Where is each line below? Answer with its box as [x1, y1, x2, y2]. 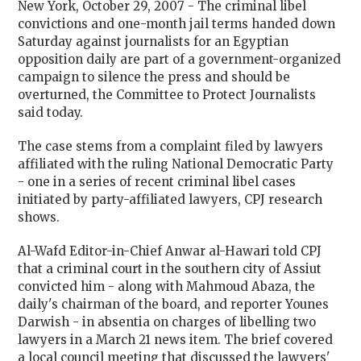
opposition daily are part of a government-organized [18, 51, 342, 67]
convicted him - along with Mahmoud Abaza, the [18, 278, 316, 294]
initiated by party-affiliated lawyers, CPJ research [18, 191, 323, 207]
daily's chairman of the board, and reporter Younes [18, 296, 330, 312]
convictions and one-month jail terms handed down [18, 15, 336, 31]
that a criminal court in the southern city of [18, 260, 284, 276]
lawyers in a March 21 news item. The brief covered [18, 331, 334, 347]
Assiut [284, 260, 322, 276]
